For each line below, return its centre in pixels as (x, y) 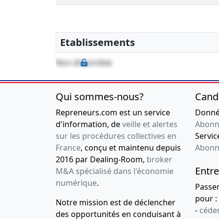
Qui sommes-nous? (100, 97)
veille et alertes (150, 124)
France (68, 148)
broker (159, 160)
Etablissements (98, 43)
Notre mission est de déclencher (116, 203)
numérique (76, 183)
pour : (206, 199)
